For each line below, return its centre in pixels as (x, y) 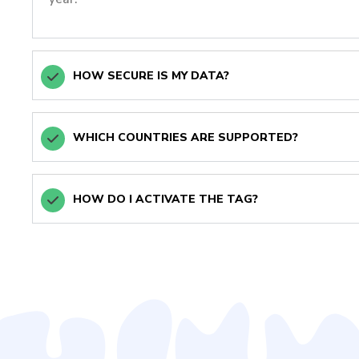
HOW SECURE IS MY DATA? (151, 76)
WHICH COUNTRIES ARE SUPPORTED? (186, 138)
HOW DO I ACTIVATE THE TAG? (165, 200)
